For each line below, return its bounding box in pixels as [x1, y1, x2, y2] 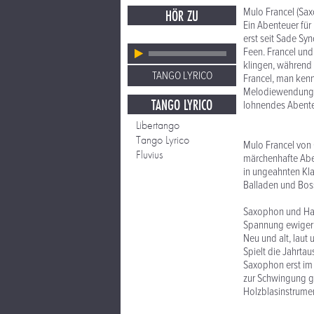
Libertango [136, 118, 179, 132]
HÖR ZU [165, 6, 198, 26]
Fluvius [136, 147, 163, 162]
